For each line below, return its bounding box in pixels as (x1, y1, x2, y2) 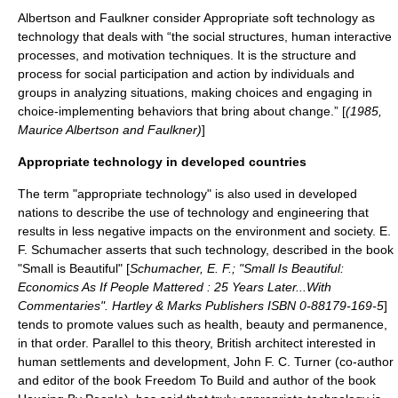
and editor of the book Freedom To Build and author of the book (18, 373, 376, 387)
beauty (246, 317, 284, 331)
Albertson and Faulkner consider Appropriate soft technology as (18, 11, 375, 25)
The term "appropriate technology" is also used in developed (18, 187, 357, 201)
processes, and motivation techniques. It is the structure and (18, 48, 356, 62)
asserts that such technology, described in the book (102, 243, 394, 257)
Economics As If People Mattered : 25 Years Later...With (18, 280, 331, 294)
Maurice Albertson (18, 123, 119, 137)
